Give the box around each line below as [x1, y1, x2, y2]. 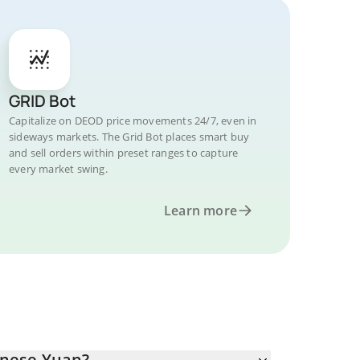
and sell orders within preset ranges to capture [9, 145, 239, 160]
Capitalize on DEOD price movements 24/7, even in [9, 113, 257, 128]
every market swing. [9, 162, 108, 176]
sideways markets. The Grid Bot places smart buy [9, 129, 250, 144]
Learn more [164, 202, 237, 219]
